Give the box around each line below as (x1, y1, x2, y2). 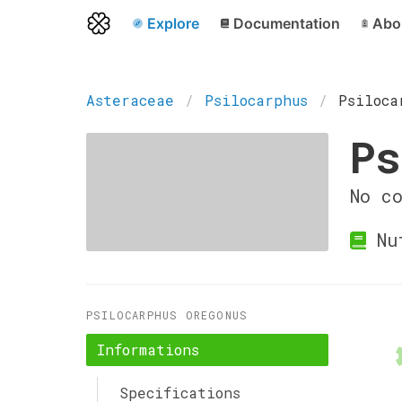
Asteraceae (86, 91, 174, 109)
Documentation (232, 14, 340, 32)
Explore (146, 14, 199, 32)
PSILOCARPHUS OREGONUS (86, 308, 249, 322)
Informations (97, 340, 199, 359)
